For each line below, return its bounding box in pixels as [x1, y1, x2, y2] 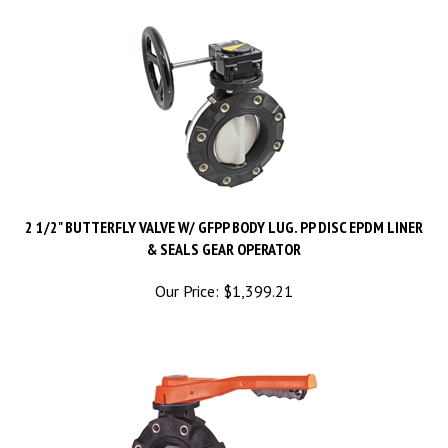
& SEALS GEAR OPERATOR [147, 220, 301, 240]
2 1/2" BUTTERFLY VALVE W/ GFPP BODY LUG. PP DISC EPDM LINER [25, 198, 423, 218]
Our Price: [155, 262, 219, 282]
